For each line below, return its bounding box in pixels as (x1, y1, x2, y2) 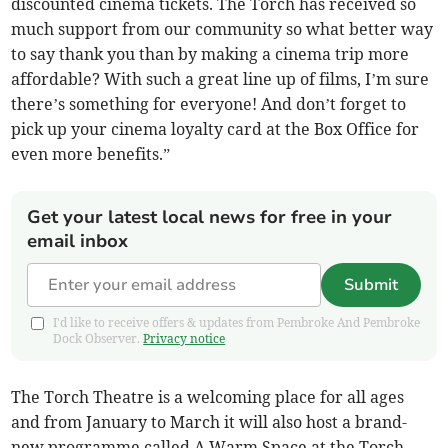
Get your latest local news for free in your (27, 205, 393, 230)
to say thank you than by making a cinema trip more (11, 44, 410, 65)
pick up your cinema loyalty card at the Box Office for (11, 119, 420, 140)
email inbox (27, 229, 129, 254)
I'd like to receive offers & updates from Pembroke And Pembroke (53, 315, 421, 331)
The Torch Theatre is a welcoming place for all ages (11, 387, 405, 408)
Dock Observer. (53, 331, 144, 347)
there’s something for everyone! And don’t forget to (11, 94, 407, 115)
